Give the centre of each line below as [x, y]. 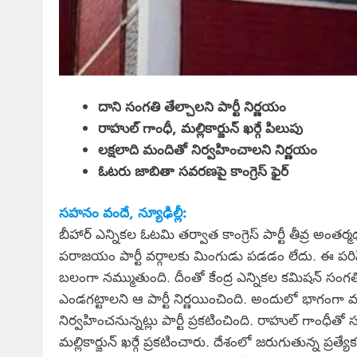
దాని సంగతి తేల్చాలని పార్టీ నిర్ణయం [192, 106]
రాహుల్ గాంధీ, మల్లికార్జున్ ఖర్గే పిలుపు [200, 128]
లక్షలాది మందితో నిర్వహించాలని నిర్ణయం [207, 149]
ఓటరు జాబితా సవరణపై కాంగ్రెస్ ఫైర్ [193, 171]
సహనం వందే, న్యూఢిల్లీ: [123, 213]
